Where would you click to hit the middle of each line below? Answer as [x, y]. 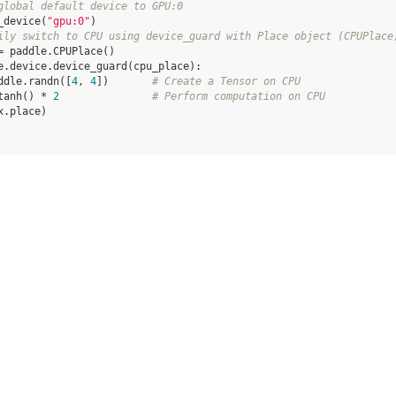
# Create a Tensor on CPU [226, 81]
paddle [28, 51]
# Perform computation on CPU [239, 96]
